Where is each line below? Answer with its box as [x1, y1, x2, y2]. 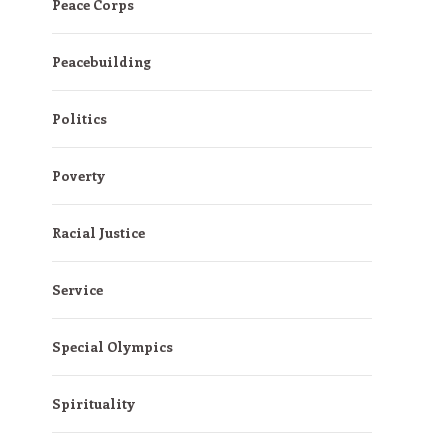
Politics [52, 109, 107, 128]
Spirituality [52, 394, 135, 413]
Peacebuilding [52, 52, 151, 71]
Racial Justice [52, 223, 145, 242]
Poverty [52, 166, 105, 185]
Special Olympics [52, 337, 173, 356]
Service [52, 280, 103, 299]
